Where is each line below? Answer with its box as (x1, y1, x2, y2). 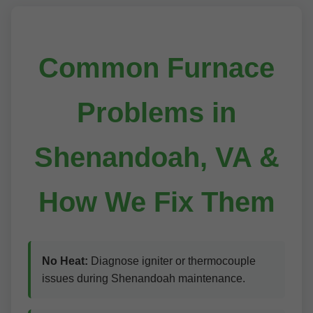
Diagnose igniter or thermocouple (88, 255, 256, 267)
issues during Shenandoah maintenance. (42, 272, 245, 284)
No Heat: (42, 255, 88, 267)
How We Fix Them (38, 187, 275, 217)
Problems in (77, 97, 236, 128)
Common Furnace (38, 52, 275, 83)
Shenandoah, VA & (34, 142, 279, 173)
